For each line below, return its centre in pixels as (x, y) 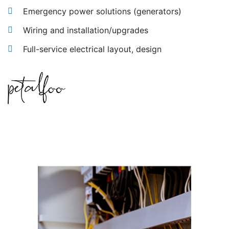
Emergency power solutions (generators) (102, 11)
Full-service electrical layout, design (92, 49)
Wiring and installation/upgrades (86, 30)
